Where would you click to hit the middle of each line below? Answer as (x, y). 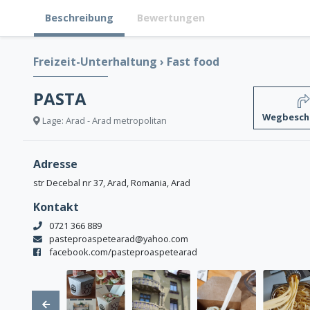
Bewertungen (171, 18)
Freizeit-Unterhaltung (97, 62)
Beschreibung (79, 18)
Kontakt (56, 207)
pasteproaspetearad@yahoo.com (119, 239)
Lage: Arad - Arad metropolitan (103, 120)
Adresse (55, 164)
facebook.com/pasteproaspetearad (123, 252)
